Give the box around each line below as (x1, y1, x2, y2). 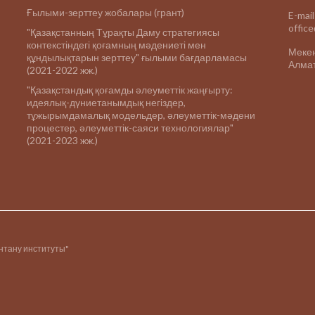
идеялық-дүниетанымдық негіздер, (27, 96, 186, 108)
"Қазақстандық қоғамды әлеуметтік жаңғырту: (27, 84, 233, 96)
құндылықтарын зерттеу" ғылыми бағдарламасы (27, 51, 247, 63)
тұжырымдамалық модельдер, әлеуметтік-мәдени (27, 109, 255, 121)
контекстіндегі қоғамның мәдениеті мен (27, 39, 206, 51)
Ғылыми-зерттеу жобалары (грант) (27, 6, 184, 18)
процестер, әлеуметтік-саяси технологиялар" (27, 122, 233, 134)
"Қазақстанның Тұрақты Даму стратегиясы (27, 26, 219, 38)
